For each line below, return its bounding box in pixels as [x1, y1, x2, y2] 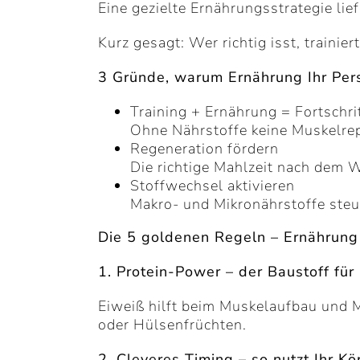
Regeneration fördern [130, 139, 279, 159]
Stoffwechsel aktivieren [130, 176, 295, 196]
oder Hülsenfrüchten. [98, 315, 247, 335]
